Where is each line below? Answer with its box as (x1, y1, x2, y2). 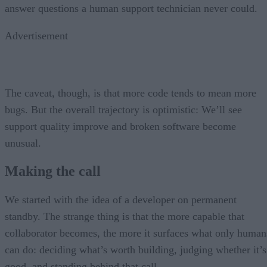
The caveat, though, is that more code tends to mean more (5, 86, 256, 99)
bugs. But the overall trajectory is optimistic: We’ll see (5, 103, 242, 116)
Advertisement (5, 29, 68, 42)
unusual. (5, 136, 41, 149)
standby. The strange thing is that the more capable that (5, 210, 244, 223)
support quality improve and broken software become (5, 120, 236, 132)
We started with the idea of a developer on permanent (5, 194, 237, 206)
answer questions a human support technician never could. (5, 2, 257, 14)
